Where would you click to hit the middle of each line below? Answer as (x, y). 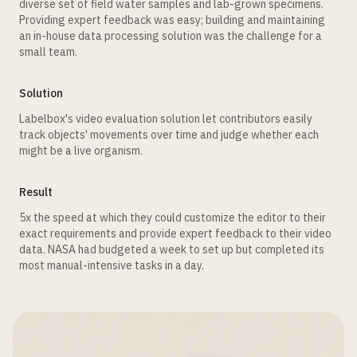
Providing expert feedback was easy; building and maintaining (172, 20)
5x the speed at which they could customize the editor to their (173, 218)
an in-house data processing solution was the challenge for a (171, 36)
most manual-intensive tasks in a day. (112, 265)
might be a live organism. (81, 151)
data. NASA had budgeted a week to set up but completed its (172, 249)
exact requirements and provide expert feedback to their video (175, 233)
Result (36, 192)
